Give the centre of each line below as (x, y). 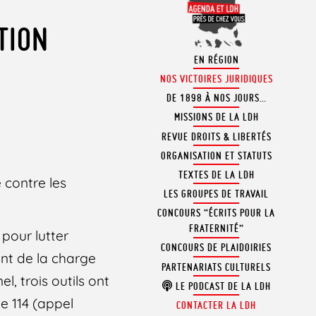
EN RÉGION (216, 60)
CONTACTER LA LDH (217, 306)
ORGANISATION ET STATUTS (216, 156)
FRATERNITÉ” (216, 229)
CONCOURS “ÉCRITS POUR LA (217, 213)
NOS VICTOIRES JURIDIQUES (216, 79)
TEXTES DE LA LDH (216, 175)
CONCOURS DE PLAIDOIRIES (217, 248)
